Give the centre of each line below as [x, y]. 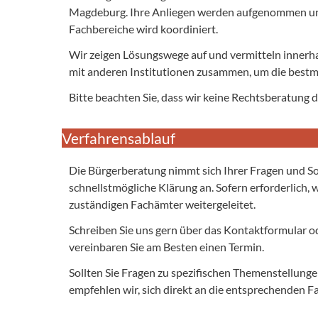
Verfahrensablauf [119, 138]
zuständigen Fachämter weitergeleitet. [162, 204]
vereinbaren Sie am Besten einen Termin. [166, 246]
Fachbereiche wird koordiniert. [143, 28]
